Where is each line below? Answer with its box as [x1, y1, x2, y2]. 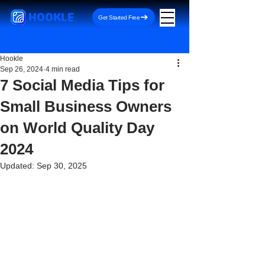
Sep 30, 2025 [37, 161, 87, 170]
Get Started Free [98, 14, 140, 21]
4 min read [46, 65, 80, 73]
